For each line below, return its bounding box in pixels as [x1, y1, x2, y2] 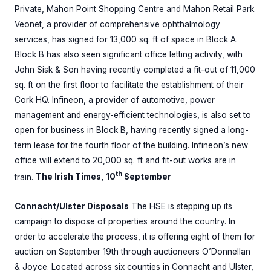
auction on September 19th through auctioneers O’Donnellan [15, 247, 250, 257]
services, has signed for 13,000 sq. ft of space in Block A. [15, 34, 238, 44]
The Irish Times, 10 [36, 172, 116, 182]
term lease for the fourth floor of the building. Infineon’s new [15, 140, 248, 150]
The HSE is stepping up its [129, 201, 232, 212]
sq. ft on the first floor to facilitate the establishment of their [15, 79, 244, 90]
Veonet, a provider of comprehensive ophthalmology [15, 19, 220, 29]
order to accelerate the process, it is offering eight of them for [15, 232, 255, 242]
